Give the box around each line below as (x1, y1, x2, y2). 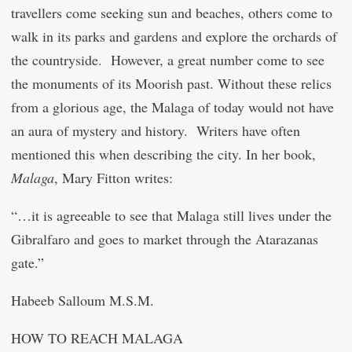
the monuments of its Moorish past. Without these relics (11, 74, 332, 93)
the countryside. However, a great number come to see (11, 50, 324, 69)
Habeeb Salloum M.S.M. (11, 291, 154, 310)
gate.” (11, 253, 44, 272)
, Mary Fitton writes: (54, 168, 173, 187)
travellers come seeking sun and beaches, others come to (11, 3, 332, 22)
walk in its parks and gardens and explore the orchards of (11, 27, 337, 46)
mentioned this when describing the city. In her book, (11, 145, 316, 163)
